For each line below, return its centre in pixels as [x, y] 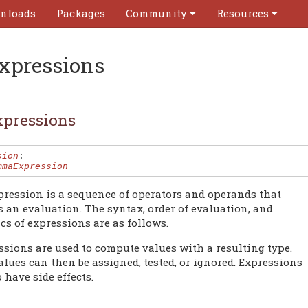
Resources [243, 13]
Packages [81, 13]
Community [156, 13]
